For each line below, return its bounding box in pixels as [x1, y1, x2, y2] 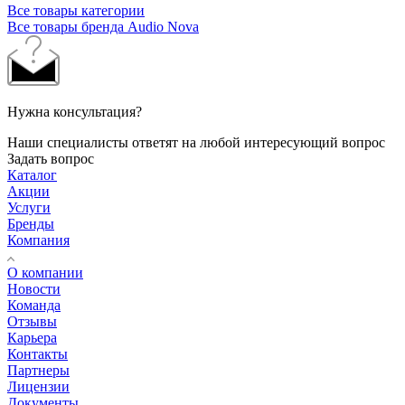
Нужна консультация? [7, 104, 142, 120]
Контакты [7, 346, 68, 363]
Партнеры [7, 363, 70, 379]
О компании [7, 265, 83, 281]
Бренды [7, 216, 54, 232]
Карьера [7, 330, 57, 346]
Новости [7, 281, 61, 297]
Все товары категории [7, 3, 145, 19]
